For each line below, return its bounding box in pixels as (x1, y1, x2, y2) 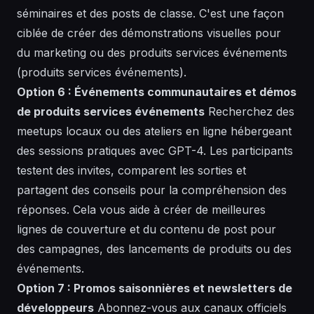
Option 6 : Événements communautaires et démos (17, 84, 296, 99)
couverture (67, 221, 126, 236)
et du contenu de (126, 221, 224, 236)
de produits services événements (17, 104, 205, 118)
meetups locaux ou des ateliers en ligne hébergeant (17, 123, 292, 138)
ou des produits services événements (86, 45, 287, 60)
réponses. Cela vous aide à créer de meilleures (17, 202, 266, 217)
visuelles (207, 25, 252, 40)
